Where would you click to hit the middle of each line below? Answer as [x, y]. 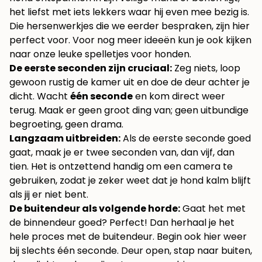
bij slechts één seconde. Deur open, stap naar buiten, [131, 251]
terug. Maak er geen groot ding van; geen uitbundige [129, 111]
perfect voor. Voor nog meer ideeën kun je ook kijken [130, 40]
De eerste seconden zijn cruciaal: [91, 68]
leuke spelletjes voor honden [124, 54]
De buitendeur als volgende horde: [95, 209]
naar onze [34, 54]
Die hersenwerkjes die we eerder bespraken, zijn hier [130, 26]
